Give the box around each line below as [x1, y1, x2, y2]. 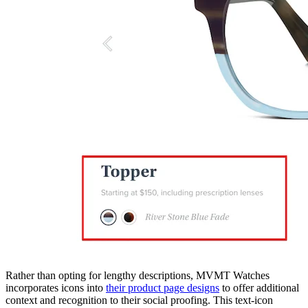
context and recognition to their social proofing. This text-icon [5, 294, 273, 306]
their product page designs [106, 281, 219, 294]
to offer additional [219, 281, 299, 294]
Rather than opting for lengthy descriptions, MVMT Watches [5, 269, 269, 281]
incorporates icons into [5, 281, 106, 294]
